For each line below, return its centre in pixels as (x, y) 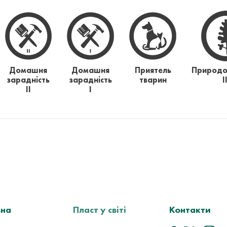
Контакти (190, 210)
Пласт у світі (100, 210)
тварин (153, 80)
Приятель (153, 70)
